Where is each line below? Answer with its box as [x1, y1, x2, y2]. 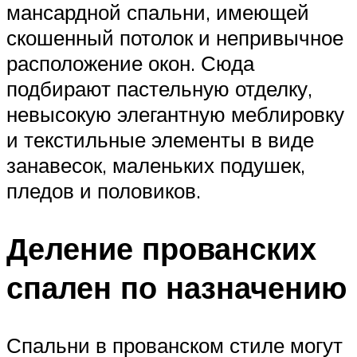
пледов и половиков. [6, 178, 201, 204]
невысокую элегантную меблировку [6, 101, 344, 127]
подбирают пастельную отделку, [6, 76, 312, 102]
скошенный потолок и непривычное [6, 25, 343, 51]
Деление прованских [6, 229, 316, 269]
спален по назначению [6, 268, 347, 308]
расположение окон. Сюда [6, 50, 254, 76]
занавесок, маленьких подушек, [6, 152, 305, 178]
